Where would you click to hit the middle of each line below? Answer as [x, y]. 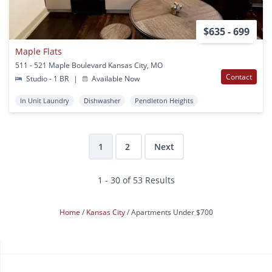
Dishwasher [102, 100]
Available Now [115, 78]
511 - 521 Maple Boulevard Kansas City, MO [89, 65]
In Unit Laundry [45, 100]
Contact [239, 76]
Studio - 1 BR [48, 78]
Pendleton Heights [164, 100]
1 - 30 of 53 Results [136, 180]
